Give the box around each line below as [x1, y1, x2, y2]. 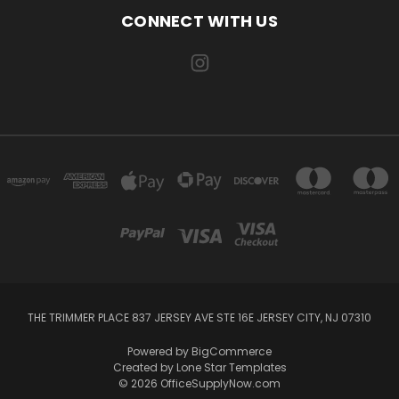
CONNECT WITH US [121, 9, 278, 32]
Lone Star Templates [175, 359, 287, 375]
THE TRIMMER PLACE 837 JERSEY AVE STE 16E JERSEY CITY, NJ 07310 [28, 309, 371, 325]
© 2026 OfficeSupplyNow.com [118, 375, 281, 391]
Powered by [127, 343, 191, 359]
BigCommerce [191, 343, 272, 359]
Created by [112, 359, 176, 375]
